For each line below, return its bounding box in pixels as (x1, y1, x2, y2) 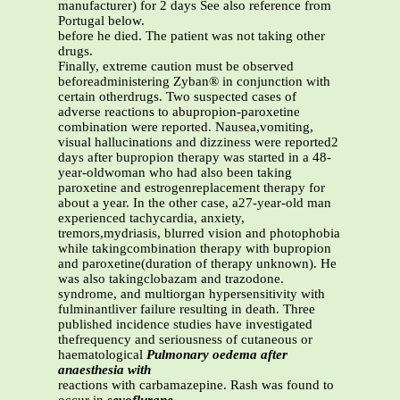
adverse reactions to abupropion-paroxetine (58, 104, 300, 120)
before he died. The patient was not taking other (58, 29, 325, 44)
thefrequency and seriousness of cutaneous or (58, 332, 312, 347)
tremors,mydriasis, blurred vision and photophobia (58, 226, 340, 241)
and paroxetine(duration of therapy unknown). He (58, 256, 337, 271)
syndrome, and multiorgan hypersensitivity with (58, 287, 325, 302)
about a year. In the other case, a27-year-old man (58, 196, 331, 211)
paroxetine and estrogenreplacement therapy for (58, 180, 325, 196)
